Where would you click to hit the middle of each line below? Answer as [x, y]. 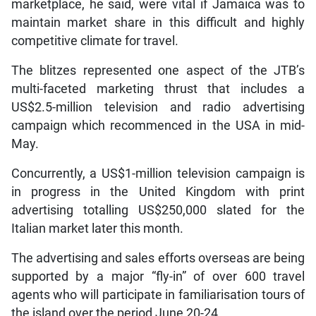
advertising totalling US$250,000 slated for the [158, 210]
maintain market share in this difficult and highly [158, 22]
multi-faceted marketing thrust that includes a [158, 89]
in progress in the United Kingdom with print [158, 192]
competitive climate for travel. [95, 41]
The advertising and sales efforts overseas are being [158, 258]
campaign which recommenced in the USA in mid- [158, 125]
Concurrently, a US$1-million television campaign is [158, 173]
